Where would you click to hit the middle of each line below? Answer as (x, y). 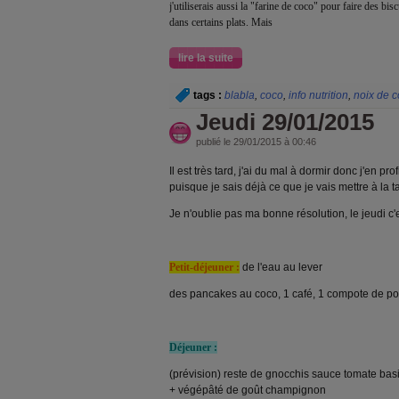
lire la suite (206, 58)
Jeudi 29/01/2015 (285, 122)
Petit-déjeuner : (204, 267)
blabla (240, 95)
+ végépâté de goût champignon (248, 390)
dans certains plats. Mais (221, 22)
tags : (208, 95)
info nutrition (318, 95)
